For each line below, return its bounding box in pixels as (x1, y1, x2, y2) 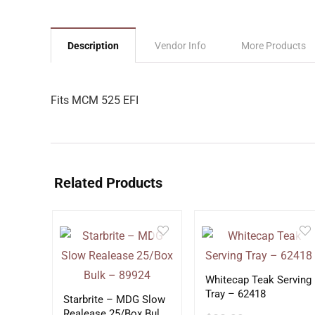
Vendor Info (155, 40, 206, 51)
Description (67, 40, 119, 51)
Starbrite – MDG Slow (63, 293, 106, 306)
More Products (241, 40, 306, 51)
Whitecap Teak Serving (205, 274, 311, 286)
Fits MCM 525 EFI (51, 94, 139, 107)
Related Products (54, 174, 162, 191)
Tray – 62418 (205, 288, 266, 300)
